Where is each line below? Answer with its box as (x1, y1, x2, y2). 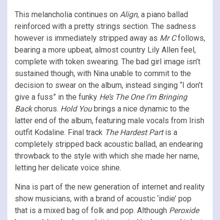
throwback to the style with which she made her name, (15, 151, 199, 161)
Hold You (60, 104, 94, 113)
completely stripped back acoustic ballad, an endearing (15, 139, 203, 149)
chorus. (34, 104, 60, 113)
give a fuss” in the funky (15, 92, 99, 102)
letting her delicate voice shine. (15, 163, 121, 172)
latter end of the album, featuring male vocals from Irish (15, 115, 204, 125)
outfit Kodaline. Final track (15, 127, 105, 137)
